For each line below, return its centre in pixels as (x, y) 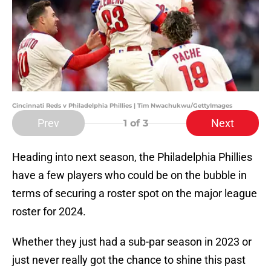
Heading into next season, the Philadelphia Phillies (132, 157)
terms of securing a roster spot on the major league (135, 194)
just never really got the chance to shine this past (129, 260)
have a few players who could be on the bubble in (129, 175)
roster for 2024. (49, 212)
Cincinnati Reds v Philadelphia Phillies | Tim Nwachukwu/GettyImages (122, 106)
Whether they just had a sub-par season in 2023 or (132, 242)
